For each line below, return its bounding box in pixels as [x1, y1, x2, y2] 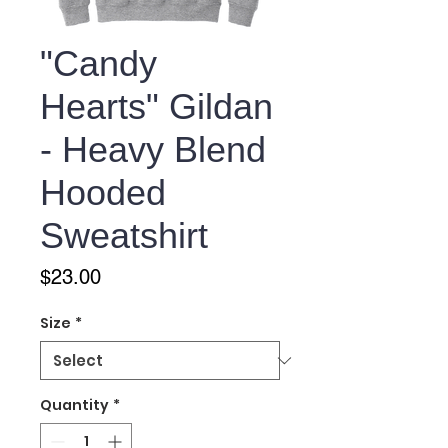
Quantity [40, 395, 109, 416]
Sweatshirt [40, 215, 208, 257]
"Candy [40, 43, 157, 85]
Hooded [40, 172, 166, 214]
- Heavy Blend [40, 129, 266, 171]
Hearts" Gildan [40, 86, 273, 128]
